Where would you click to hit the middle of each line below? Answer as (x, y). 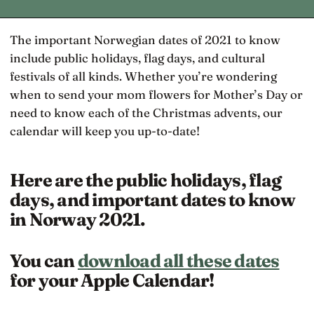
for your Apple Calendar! (112, 280)
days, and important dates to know (152, 200)
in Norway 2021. (78, 220)
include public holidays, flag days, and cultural (137, 57)
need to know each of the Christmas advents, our (146, 112)
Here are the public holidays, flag (145, 180)
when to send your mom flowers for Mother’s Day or (156, 94)
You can (44, 260)
